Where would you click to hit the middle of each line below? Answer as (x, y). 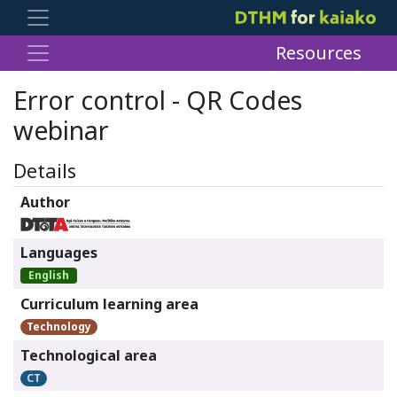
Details (45, 171)
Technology (59, 326)
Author (45, 202)
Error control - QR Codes (158, 100)
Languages (59, 253)
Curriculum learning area (109, 304)
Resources (319, 53)
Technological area (89, 355)
